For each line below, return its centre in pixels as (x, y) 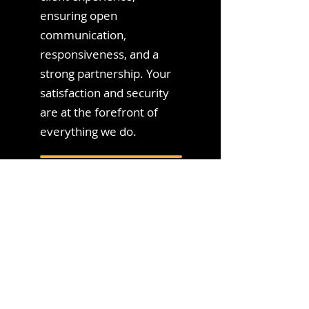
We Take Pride (110, 238)
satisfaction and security (104, 93)
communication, (83, 35)
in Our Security (110, 255)
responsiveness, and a (99, 54)
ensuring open (79, 16)
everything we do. (88, 131)
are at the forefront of (99, 112)
